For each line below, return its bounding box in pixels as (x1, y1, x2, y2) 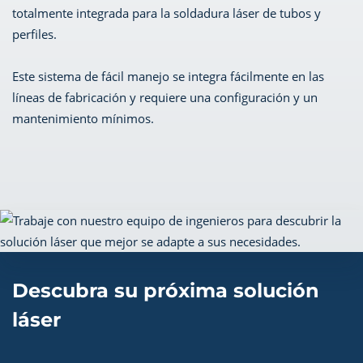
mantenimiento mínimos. (12, 110, 154, 126)
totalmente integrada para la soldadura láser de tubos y (12, 5, 321, 21)
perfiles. (12, 26, 57, 42)
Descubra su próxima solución (12, 279, 319, 302)
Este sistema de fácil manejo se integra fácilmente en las (12, 68, 324, 84)
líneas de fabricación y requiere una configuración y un (12, 89, 318, 105)
